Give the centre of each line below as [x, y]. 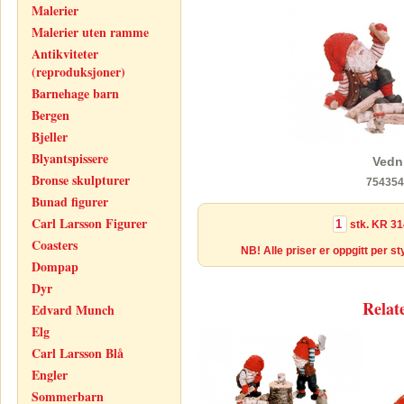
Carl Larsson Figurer [89, 223]
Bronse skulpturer [81, 180]
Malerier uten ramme [90, 32]
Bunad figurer [70, 202]
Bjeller [50, 137]
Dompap [55, 266]
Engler [50, 375]
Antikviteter [65, 54]
